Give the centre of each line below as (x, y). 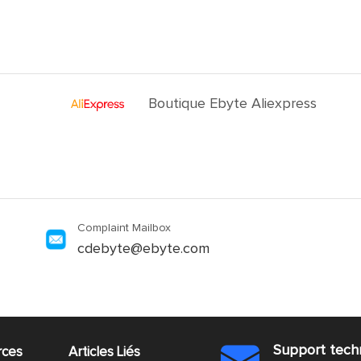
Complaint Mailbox (124, 228)
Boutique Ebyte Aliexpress (233, 104)
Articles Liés (104, 353)
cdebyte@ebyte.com (143, 249)
